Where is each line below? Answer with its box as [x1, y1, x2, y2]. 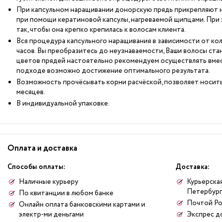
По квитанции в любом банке [19, 188, 113, 198]
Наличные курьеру [19, 177, 78, 187]
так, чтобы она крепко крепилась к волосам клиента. [16, 25, 187, 35]
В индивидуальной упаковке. [16, 99, 110, 109]
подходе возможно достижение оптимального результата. [16, 66, 211, 76]
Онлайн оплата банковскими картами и [19, 200, 145, 210]
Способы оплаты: [7, 162, 65, 172]
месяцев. [16, 87, 46, 97]
